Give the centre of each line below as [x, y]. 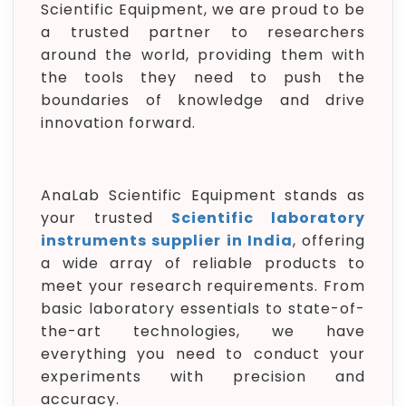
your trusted [106, 218]
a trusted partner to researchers [203, 32]
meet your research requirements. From [203, 286]
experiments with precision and [203, 377]
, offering [329, 241]
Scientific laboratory [268, 218]
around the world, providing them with [203, 55]
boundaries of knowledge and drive [203, 100]
